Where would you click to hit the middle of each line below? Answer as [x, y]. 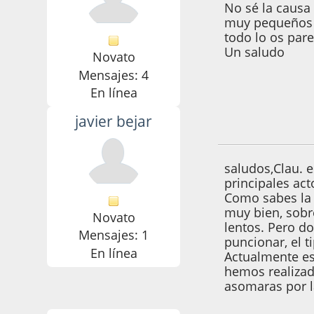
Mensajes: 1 [114, 235]
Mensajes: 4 [114, 75]
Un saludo [255, 52]
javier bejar [114, 122]
